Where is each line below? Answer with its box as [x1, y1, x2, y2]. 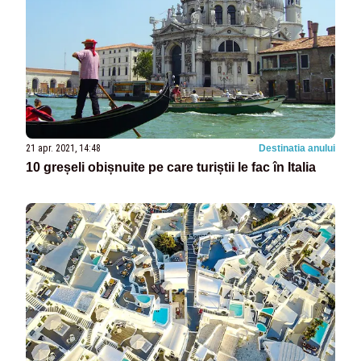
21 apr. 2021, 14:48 [26, 142, 101, 154]
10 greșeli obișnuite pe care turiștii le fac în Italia [26, 160, 316, 174]
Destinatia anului [259, 142, 335, 154]
